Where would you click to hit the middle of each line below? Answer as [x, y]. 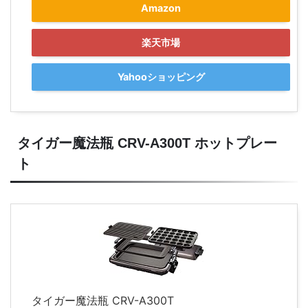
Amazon [161, 8]
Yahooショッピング [161, 77]
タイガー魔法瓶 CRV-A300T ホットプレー [147, 143]
